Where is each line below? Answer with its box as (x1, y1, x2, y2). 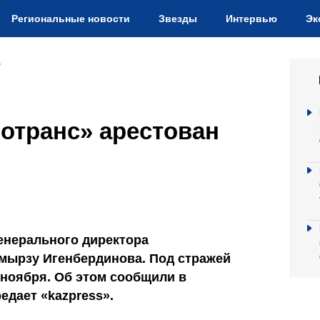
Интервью (226, 13, 277, 24)
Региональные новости (11, 13, 130, 24)
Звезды (159, 13, 197, 24)
